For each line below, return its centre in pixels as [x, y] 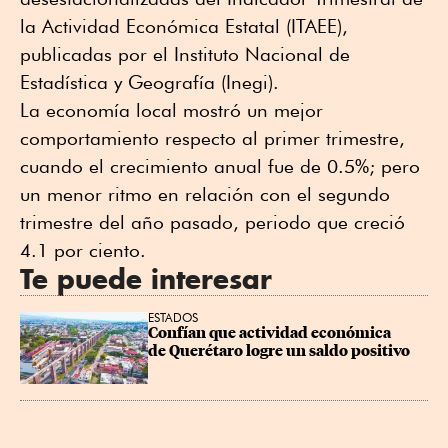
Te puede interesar [146, 278]
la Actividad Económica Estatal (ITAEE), [184, 25]
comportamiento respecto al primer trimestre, [212, 137]
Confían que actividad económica [271, 332]
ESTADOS [173, 317]
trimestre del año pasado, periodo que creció [212, 221]
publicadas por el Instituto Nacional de [185, 53]
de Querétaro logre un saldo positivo [279, 350]
